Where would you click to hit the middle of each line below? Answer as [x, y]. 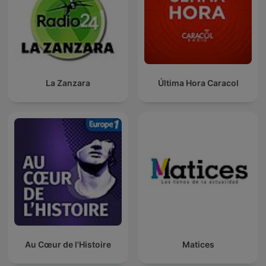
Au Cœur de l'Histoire [68, 245]
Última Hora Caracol [198, 83]
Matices [198, 245]
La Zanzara [68, 83]
